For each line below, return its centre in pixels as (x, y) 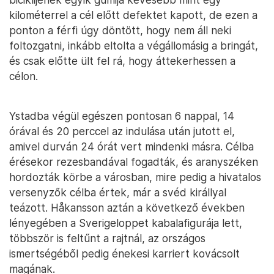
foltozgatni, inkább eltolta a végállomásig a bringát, (134, 46)
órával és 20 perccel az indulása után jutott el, (122, 131)
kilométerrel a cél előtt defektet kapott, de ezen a (133, 15)
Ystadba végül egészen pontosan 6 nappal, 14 (122, 116)
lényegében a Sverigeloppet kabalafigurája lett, (126, 223)
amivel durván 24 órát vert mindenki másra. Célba (131, 147)
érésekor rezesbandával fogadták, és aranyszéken (134, 162)
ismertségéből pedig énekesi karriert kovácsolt (124, 254)
